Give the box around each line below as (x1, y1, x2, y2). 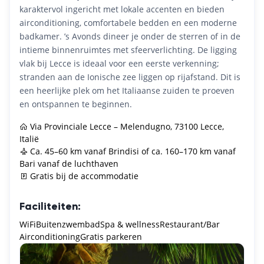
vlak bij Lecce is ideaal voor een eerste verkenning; (19, 57, 219, 69)
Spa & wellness (100, 218, 160, 230)
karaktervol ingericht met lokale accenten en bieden (19, 3, 225, 15)
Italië (19, 133, 39, 144)
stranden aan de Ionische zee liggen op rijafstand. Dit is (19, 71, 240, 82)
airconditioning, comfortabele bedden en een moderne (19, 16, 237, 28)
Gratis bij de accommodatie (30, 170, 138, 181)
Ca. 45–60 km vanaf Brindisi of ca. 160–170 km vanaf (30, 145, 236, 157)
